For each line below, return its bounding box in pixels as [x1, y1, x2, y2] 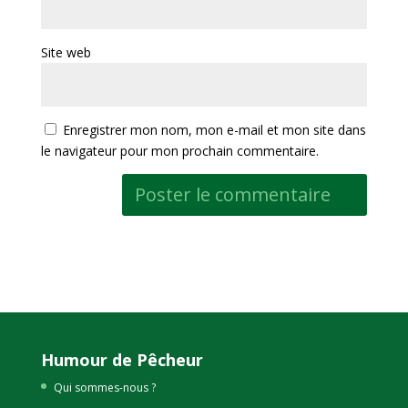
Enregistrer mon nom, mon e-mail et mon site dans [62, 121, 366, 138]
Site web [40, 44, 91, 61]
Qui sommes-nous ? [53, 380, 156, 395]
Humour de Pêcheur [40, 349, 203, 371]
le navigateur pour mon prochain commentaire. [40, 142, 319, 159]
